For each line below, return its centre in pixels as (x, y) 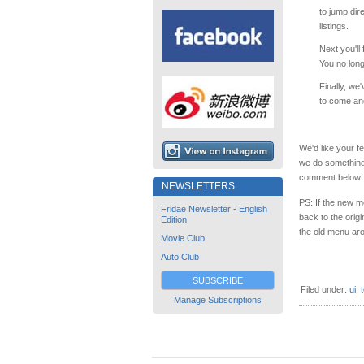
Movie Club (183, 238)
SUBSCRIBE (218, 280)
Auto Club (180, 257)
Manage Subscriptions (218, 300)
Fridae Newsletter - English (214, 209)
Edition (174, 219)
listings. (334, 26)
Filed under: (325, 289)
